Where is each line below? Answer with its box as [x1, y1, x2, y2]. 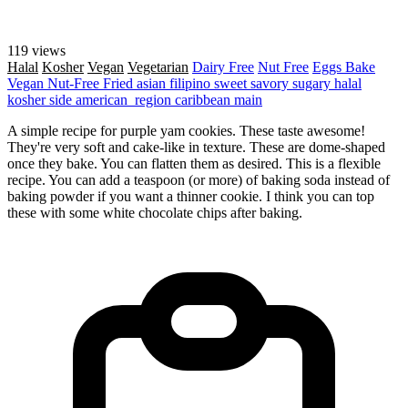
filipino [169, 75, 214, 91]
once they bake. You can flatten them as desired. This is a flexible [7, 155, 381, 171]
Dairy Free [192, 58, 254, 75]
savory [250, 75, 292, 91]
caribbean [175, 91, 234, 107]
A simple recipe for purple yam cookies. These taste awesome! [7, 122, 365, 138]
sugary [292, 75, 334, 91]
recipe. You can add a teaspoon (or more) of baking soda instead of [7, 171, 390, 188]
